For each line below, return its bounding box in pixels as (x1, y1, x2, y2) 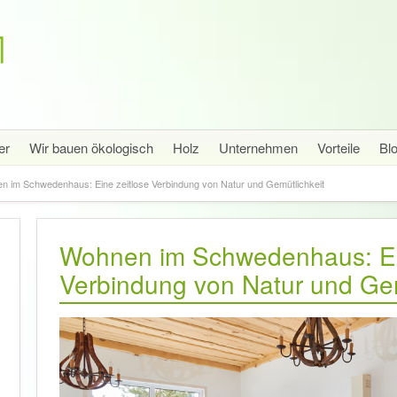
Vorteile (317, 138, 360, 157)
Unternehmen (219, 138, 298, 157)
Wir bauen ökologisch (29, 138, 153, 157)
